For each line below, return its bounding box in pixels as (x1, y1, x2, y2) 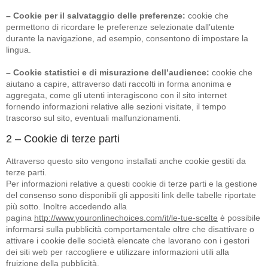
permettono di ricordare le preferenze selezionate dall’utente (6, 22, 234, 32)
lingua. (6, 44, 31, 54)
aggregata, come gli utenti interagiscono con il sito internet (6, 90, 227, 100)
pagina (6, 212, 34, 223)
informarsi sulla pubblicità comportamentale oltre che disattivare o (6, 224, 254, 234)
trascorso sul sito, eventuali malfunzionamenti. (6, 112, 181, 123)
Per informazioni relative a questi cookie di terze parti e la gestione (6, 178, 257, 188)
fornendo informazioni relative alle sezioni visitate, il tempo (6, 101, 226, 111)
